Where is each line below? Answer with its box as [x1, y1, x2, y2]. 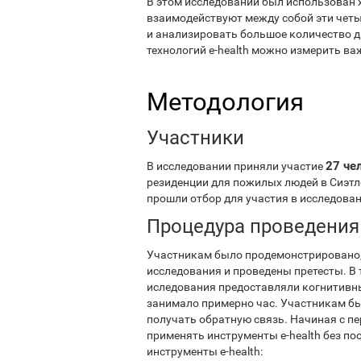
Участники [147, 126, 244, 149]
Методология [147, 86, 304, 117]
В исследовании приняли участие [147, 159, 326, 172]
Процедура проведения [147, 214, 359, 238]
